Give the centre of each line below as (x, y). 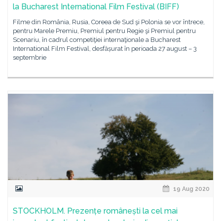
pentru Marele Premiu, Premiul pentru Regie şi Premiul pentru (104, 31)
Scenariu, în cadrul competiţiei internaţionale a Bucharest (97, 40)
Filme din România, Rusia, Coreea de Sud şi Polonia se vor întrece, (109, 22)
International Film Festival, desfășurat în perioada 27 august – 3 (105, 49)
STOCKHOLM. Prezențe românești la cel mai (95, 211)
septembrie (30, 57)
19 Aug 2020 (191, 189)
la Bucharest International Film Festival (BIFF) (96, 7)
